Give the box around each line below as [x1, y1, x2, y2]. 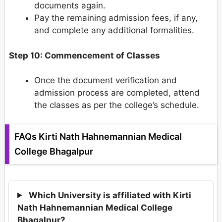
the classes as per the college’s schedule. [34, 100, 199, 111]
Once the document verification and [34, 75, 177, 86]
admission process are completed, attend [34, 88, 200, 98]
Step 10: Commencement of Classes [9, 50, 160, 60]
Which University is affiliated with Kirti [29, 190, 192, 200]
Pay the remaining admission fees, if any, [34, 13, 198, 23]
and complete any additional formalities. [34, 25, 194, 36]
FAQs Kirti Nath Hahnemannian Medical [14, 131, 182, 142]
